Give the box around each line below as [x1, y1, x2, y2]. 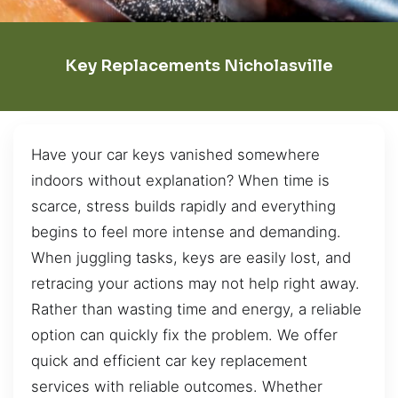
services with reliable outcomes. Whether [31, 377, 322, 395]
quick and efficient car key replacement [31, 351, 307, 370]
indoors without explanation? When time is [31, 171, 330, 189]
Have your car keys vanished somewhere [31, 145, 320, 163]
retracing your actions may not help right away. [31, 274, 360, 292]
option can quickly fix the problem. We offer [31, 325, 338, 344]
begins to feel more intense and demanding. [31, 222, 341, 241]
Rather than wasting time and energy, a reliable [31, 299, 362, 318]
